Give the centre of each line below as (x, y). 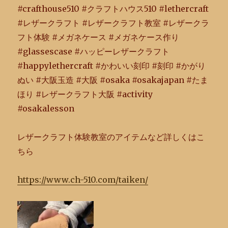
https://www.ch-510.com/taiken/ (83, 180)
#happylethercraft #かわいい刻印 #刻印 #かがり (112, 66)
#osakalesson (46, 108)
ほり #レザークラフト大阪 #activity (85, 94)
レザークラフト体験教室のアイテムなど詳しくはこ (111, 137)
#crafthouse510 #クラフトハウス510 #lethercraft (113, 9)
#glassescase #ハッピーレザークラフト (94, 51)
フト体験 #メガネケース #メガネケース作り (98, 37)
